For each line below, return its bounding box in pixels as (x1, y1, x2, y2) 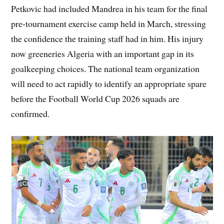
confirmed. (11, 107, 50, 119)
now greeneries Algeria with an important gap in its (11, 47, 194, 59)
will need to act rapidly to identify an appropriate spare (11, 77, 207, 89)
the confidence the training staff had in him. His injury (11, 32, 204, 44)
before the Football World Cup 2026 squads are (11, 92, 180, 104)
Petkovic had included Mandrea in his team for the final (11, 2, 208, 14)
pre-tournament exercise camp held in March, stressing (11, 17, 206, 29)
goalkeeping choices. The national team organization (11, 62, 200, 74)
